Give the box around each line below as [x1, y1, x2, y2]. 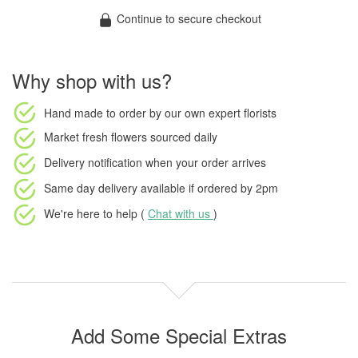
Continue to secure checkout [113, 10, 261, 26]
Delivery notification [44, 154, 142, 170]
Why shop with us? [12, 66, 172, 95]
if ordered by [185, 180, 256, 196]
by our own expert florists [146, 105, 276, 121]
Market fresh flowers [44, 129, 147, 145]
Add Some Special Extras [71, 321, 287, 350]
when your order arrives [142, 154, 266, 170]
